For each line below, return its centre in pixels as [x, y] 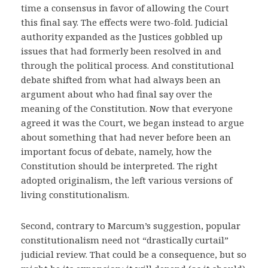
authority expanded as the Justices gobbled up [122, 36]
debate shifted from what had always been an [121, 80]
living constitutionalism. [75, 194]
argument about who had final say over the [117, 94]
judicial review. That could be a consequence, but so [134, 254]
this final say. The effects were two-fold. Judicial [124, 22]
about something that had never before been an [126, 137]
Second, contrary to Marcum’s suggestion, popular [131, 226]
